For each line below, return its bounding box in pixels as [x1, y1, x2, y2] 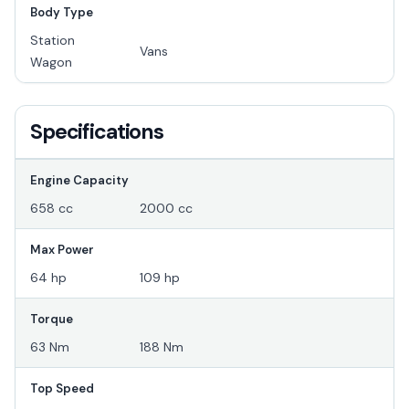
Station [30, 32, 75, 49]
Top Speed [30, 381, 94, 397]
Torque [30, 311, 73, 328]
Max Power [30, 242, 94, 258]
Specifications [30, 118, 163, 146]
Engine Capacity [30, 173, 129, 189]
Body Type [30, 5, 93, 21]
